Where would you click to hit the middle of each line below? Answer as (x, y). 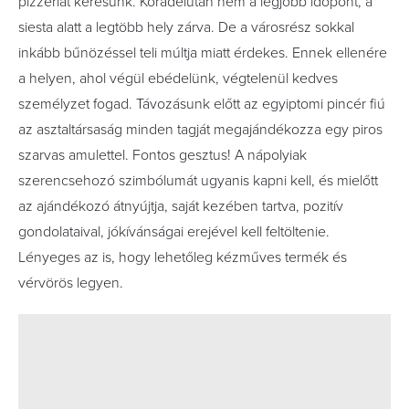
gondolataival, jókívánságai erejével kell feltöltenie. (174, 232)
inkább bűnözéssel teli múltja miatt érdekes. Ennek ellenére (203, 53)
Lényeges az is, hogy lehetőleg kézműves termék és (183, 257)
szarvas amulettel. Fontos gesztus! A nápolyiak (163, 155)
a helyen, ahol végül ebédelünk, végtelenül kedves (178, 79)
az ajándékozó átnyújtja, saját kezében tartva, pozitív (181, 206)
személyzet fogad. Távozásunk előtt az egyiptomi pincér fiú (202, 104)
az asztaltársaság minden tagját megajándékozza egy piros (200, 130)
